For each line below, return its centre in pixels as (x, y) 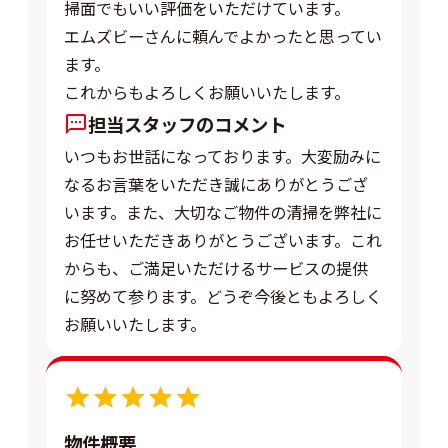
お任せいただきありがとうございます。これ (223, 239)
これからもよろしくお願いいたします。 (207, 91)
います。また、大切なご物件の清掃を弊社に (223, 211)
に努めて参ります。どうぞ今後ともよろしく (223, 295)
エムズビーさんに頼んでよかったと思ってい (223, 35)
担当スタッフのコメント (187, 123)
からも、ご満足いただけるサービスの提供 (216, 267)
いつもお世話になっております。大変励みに (223, 155)
